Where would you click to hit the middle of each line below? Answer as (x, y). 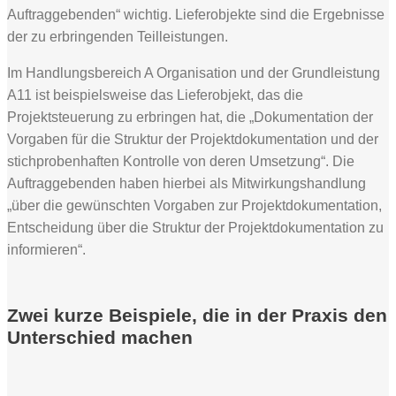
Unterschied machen (100, 337)
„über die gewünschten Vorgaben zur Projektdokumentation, (194, 205)
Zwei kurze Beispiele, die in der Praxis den (197, 315)
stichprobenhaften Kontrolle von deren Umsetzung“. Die (181, 161)
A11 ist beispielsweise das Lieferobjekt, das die (155, 95)
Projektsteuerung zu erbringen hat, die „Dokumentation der (190, 117)
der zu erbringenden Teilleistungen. (118, 36)
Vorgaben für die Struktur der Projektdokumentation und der (193, 139)
